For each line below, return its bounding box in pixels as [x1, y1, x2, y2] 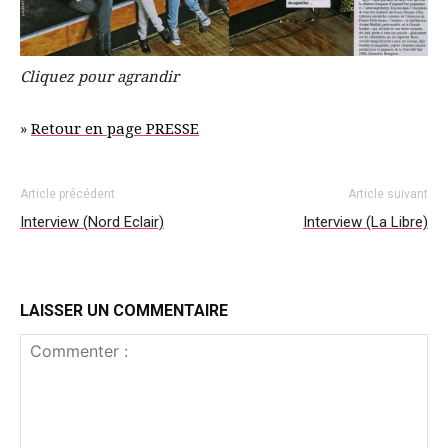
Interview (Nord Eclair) [20, 213, 164, 232]
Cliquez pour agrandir [20, 68, 179, 87]
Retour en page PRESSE [31, 120, 199, 139]
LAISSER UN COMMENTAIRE [20, 301, 228, 321]
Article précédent [20, 187, 115, 202]
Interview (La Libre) [303, 213, 428, 232]
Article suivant [348, 187, 428, 202]
